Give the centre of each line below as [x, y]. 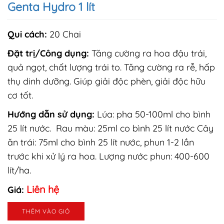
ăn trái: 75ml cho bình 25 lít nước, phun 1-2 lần [101, 142]
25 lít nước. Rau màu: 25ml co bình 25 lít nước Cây [110, 128]
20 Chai [64, 34]
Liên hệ [43, 189]
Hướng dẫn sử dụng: [52, 114]
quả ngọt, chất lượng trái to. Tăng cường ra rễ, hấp [111, 67]
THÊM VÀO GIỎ [46, 211]
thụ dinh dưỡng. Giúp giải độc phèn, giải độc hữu [106, 81]
